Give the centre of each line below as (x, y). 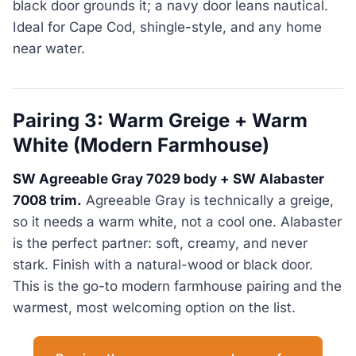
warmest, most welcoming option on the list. (154, 308)
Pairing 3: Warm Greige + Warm (160, 120)
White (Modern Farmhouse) (141, 145)
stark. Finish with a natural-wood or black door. (163, 265)
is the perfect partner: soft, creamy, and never (160, 244)
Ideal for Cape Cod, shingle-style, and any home (167, 27)
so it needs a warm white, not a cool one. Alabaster (177, 222)
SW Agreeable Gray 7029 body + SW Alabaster (168, 179)
